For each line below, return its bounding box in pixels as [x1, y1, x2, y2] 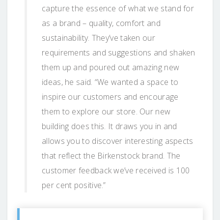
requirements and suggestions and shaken [42, 47, 195, 58]
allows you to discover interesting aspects [42, 135, 193, 146]
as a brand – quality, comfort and [42, 17, 161, 28]
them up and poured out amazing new [42, 61, 180, 73]
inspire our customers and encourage [42, 91, 179, 102]
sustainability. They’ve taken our [42, 32, 155, 43]
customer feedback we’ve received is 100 [42, 165, 190, 176]
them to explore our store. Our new [42, 106, 171, 117]
